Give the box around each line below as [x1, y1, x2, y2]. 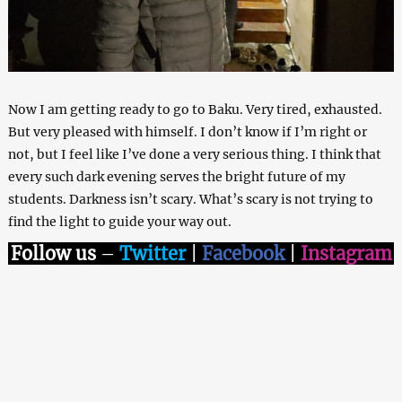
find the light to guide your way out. [7, 213, 232, 230]
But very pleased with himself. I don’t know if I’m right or [7, 123, 367, 140]
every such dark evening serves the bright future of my [7, 168, 345, 185]
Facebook [201, 241, 284, 265]
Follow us [10, 241, 100, 265]
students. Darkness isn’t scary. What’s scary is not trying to [7, 190, 373, 207]
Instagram [300, 241, 392, 265]
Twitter [118, 241, 186, 265]
